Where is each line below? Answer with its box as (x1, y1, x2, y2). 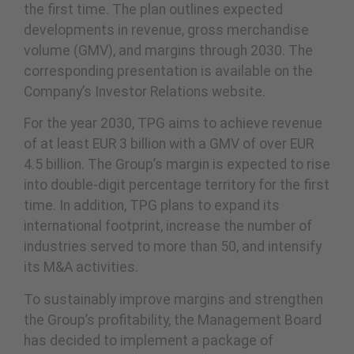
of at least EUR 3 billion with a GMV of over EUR (24, 136, 314, 153)
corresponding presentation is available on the (24, 62, 313, 79)
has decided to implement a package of (24, 332, 273, 348)
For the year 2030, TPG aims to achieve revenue (24, 115, 322, 132)
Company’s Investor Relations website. (24, 83, 265, 100)
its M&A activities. (24, 259, 138, 276)
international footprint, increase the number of (24, 218, 312, 235)
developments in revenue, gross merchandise (24, 21, 309, 38)
